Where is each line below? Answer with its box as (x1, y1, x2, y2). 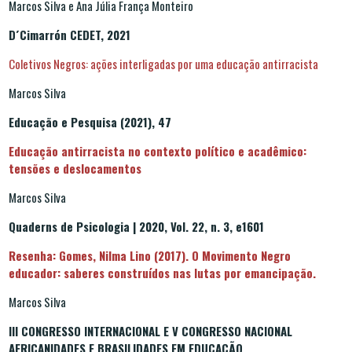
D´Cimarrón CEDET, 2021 (9, 25, 130, 43)
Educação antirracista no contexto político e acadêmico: (9, 141, 306, 159)
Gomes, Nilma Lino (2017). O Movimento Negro (59, 246, 291, 264)
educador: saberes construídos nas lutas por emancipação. (9, 263, 319, 281)
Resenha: (9, 246, 59, 264)
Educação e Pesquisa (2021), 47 (9, 112, 171, 130)
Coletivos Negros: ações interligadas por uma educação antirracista (9, 54, 318, 72)
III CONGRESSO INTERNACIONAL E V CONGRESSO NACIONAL (9, 321, 292, 339)
